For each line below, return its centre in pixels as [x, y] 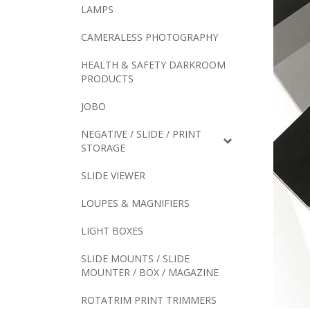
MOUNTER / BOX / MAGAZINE [150, 272]
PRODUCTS [107, 79]
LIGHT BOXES [112, 231]
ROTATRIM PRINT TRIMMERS [149, 300]
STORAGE [103, 148]
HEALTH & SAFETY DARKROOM [153, 65]
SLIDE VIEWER [113, 175]
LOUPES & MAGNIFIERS [135, 203]
